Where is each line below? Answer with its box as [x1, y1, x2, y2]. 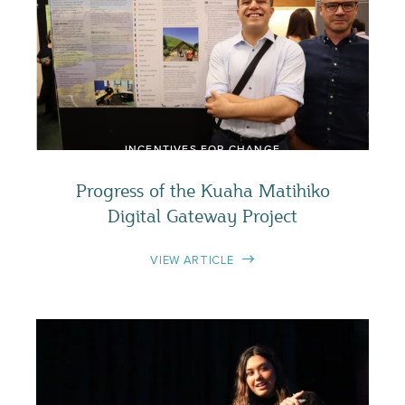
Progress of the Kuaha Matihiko [75, 178, 330, 202]
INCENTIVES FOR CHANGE [124, 144, 281, 155]
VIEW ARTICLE [150, 252, 234, 268]
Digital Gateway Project [108, 203, 297, 227]
